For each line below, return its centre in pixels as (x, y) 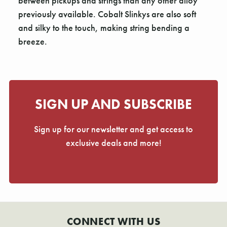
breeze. (33, 42)
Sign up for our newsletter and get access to (113, 129)
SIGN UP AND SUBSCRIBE (113, 104)
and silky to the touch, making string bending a (104, 28)
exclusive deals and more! (113, 143)
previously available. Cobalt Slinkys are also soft (107, 14)
